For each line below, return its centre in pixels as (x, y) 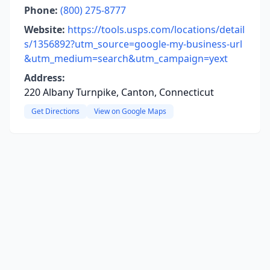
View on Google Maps (130, 111)
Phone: (41, 10)
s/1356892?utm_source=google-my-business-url (133, 44)
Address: (45, 78)
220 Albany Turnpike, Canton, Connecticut (119, 92)
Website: (45, 30)
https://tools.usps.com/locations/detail (156, 30)
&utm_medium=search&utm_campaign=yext (126, 58)
